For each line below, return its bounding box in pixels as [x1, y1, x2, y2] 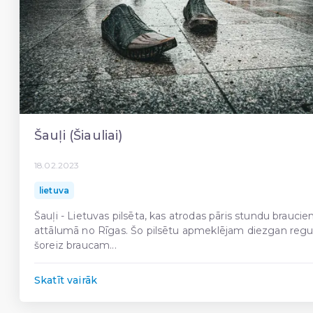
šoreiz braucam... [34, 239, 117, 252]
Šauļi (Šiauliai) [34, 127, 123, 143]
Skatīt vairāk [34, 274, 98, 286]
